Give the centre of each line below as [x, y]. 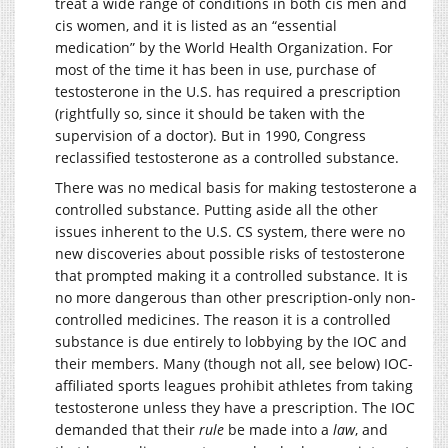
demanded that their [127, 429]
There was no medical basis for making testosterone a [236, 187]
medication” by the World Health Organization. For [224, 47]
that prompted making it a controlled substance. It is [231, 275]
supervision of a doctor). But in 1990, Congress [210, 135]
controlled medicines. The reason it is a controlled [223, 319]
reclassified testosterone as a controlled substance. [227, 157]
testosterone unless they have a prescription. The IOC [235, 407]
